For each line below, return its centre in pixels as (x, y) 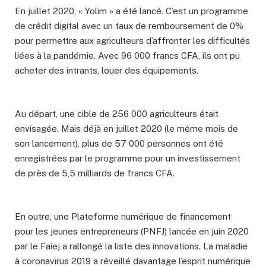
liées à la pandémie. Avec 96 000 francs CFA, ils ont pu (127, 55)
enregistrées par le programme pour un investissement (128, 158)
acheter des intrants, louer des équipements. (107, 70)
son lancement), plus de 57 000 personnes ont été (119, 143)
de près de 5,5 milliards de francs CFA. (95, 173)
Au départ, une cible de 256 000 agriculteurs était (117, 113)
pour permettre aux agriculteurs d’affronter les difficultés (132, 40)
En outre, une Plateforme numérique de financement (123, 216)
